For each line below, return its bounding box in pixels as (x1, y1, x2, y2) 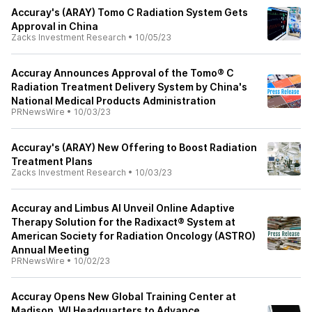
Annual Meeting (11, 244, 89, 256)
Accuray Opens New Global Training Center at (11, 290, 236, 302)
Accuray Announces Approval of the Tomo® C (11, 67, 234, 79)
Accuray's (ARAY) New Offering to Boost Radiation (11, 141, 257, 153)
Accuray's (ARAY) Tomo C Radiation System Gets (11, 6, 248, 18)
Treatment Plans (11, 155, 93, 167)
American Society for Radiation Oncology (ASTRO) (11, 230, 256, 242)
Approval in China (11, 20, 98, 32)
